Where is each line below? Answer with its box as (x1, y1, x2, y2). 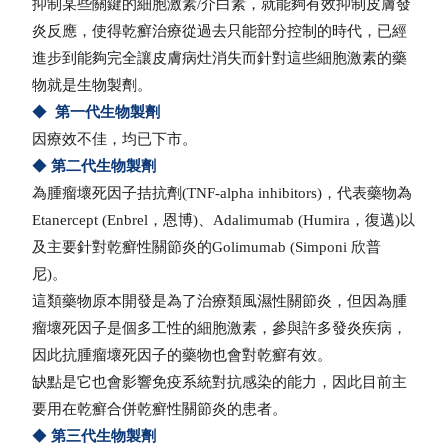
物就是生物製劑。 (32, 77, 153, 94)
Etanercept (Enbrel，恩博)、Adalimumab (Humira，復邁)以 (32, 212, 416, 229)
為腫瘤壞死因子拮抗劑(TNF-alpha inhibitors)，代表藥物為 (32, 185, 413, 202)
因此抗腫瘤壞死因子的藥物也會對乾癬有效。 (32, 347, 333, 364)
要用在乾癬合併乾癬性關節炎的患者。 (32, 401, 288, 418)
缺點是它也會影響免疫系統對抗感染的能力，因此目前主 (32, 374, 408, 391)
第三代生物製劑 (51, 428, 157, 445)
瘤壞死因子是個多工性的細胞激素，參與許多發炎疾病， (32, 320, 408, 337)
